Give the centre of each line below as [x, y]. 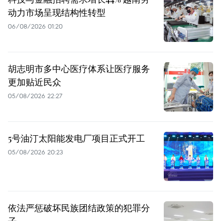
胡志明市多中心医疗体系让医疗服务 [79, 69]
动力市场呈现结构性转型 [57, 13]
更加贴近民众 [35, 82]
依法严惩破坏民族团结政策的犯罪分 [79, 208]
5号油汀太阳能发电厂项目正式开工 [76, 138]
